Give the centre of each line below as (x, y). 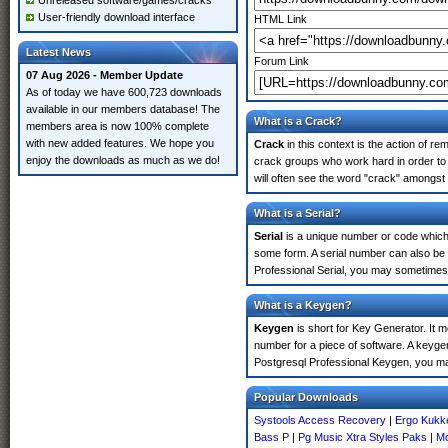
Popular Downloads (306, 397)
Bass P (271, 437)
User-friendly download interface (116, 17)
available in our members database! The (123, 109)
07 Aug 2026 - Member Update (104, 75)
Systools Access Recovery (320, 420)
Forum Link (281, 61)
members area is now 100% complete (117, 126)
